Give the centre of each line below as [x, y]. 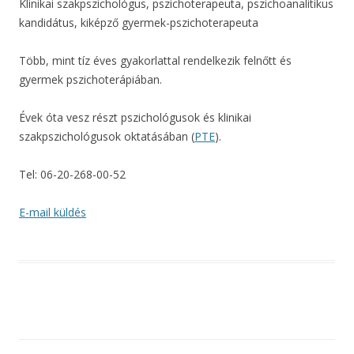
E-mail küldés [53, 212]
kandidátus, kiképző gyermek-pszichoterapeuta [139, 22]
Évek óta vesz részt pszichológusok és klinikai [135, 117]
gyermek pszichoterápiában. [90, 79]
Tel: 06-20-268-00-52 [72, 174]
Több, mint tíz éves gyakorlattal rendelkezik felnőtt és [155, 60]
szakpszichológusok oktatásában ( [107, 136]
